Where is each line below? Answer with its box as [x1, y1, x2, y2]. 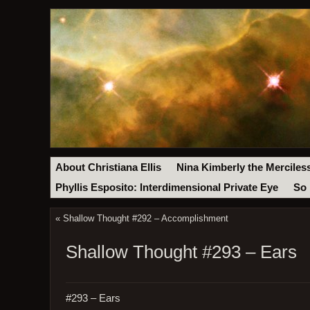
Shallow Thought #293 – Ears [65, 241, 297, 263]
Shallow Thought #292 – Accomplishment [62, 213, 228, 224]
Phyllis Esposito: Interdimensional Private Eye [55, 182, 279, 194]
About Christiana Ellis [55, 161, 162, 173]
